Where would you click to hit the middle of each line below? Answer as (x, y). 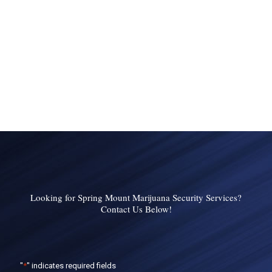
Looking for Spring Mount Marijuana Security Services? (136, 197)
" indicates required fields (71, 265)
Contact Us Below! (136, 209)
